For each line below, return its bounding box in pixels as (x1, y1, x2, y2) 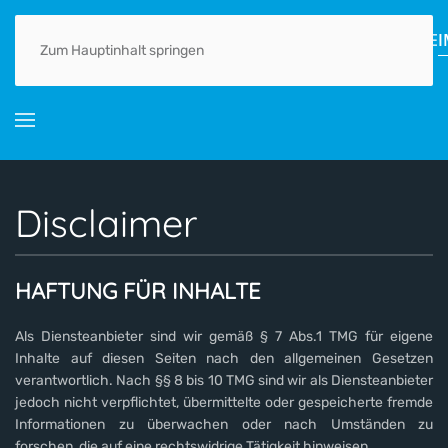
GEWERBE (363, 29, 438, 51)
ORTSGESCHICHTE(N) (151, 29, 312, 51)
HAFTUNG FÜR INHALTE (15, 276, 261, 305)
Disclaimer (15, 199, 198, 246)
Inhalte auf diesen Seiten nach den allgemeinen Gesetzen (15, 349, 433, 367)
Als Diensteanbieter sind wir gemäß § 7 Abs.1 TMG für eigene (15, 327, 433, 345)
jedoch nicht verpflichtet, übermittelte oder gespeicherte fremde (15, 393, 433, 411)
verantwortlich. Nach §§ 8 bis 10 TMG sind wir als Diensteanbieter (15, 371, 433, 389)
